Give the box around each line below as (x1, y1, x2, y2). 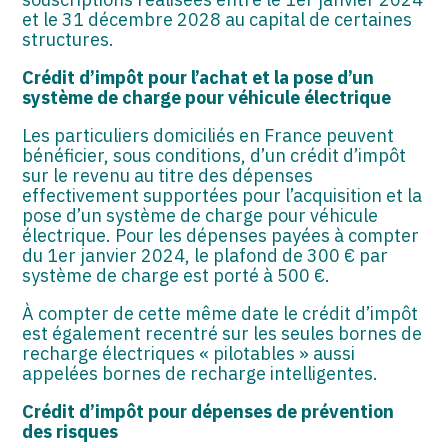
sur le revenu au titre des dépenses (22, 163, 314, 187)
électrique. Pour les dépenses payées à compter (22, 223, 420, 247)
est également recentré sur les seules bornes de (22, 321, 423, 345)
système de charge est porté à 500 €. (22, 263, 331, 287)
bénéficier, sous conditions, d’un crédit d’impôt (22, 143, 407, 167)
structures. (22, 27, 115, 51)
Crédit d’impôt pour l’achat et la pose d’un (22, 65, 375, 89)
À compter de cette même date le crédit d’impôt (22, 301, 419, 325)
